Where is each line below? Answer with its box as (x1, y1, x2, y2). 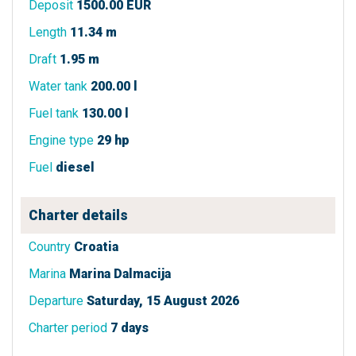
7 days (110, 319, 149, 335)
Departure (29, 292, 83, 308)
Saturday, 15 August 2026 (87, 292, 239, 308)
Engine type (29, 132, 94, 148)
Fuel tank (29, 105, 79, 121)
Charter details (29, 207, 128, 223)
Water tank (29, 78, 87, 94)
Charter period (29, 319, 107, 335)
